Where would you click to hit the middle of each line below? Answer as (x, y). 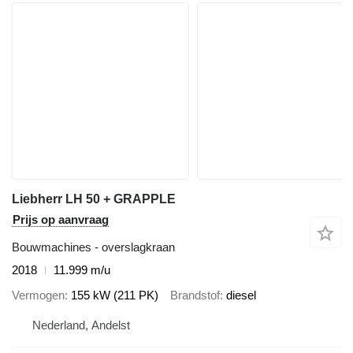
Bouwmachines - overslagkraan (93, 247)
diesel (241, 295)
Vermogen (38, 295)
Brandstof (195, 295)
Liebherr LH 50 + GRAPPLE (94, 199)
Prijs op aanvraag (61, 219)
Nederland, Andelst (81, 325)
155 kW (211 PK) (115, 295)
